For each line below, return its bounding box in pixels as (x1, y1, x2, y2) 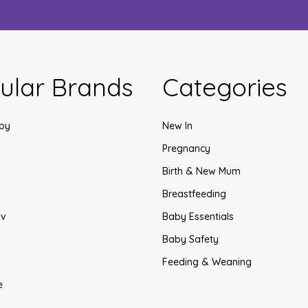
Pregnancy (162, 142, 210, 155)
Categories (162, 71, 287, 103)
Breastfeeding (162, 188, 226, 201)
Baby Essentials (162, 210, 234, 223)
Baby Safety (162, 233, 219, 246)
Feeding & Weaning (162, 256, 252, 269)
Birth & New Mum (162, 165, 241, 178)
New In (162, 120, 192, 133)
